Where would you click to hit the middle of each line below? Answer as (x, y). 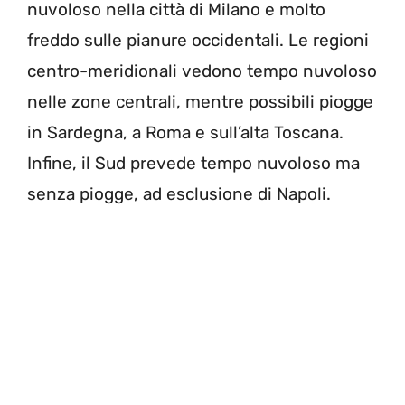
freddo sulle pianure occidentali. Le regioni (198, 40)
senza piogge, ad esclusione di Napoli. (179, 193)
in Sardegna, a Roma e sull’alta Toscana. (185, 132)
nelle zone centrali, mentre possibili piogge (200, 101)
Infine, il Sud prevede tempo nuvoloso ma (193, 163)
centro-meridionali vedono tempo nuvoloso (202, 71)
